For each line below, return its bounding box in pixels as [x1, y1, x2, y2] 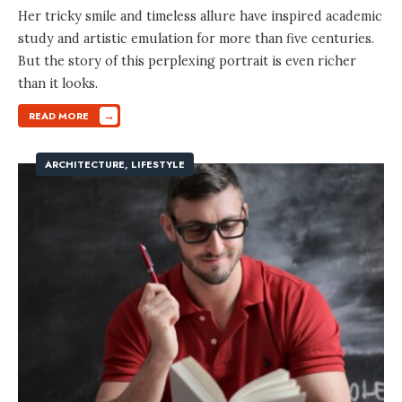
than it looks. [18, 74, 98, 92]
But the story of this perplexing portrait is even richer [18, 52, 356, 69]
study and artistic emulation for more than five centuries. [18, 30, 374, 47]
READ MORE [29, 108, 89, 123]
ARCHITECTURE [45, 156, 125, 171]
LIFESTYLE [131, 156, 185, 171]
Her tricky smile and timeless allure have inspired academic [18, 7, 382, 24]
